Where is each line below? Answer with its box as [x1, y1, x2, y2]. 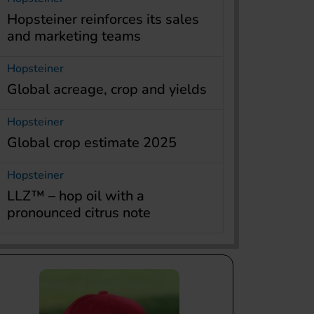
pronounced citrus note [7, 203, 151, 222]
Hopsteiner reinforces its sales [7, 9, 199, 29]
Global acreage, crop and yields [7, 79, 207, 99]
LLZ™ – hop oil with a [7, 186, 144, 205]
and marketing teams [7, 26, 141, 46]
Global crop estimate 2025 [7, 132, 177, 152]
